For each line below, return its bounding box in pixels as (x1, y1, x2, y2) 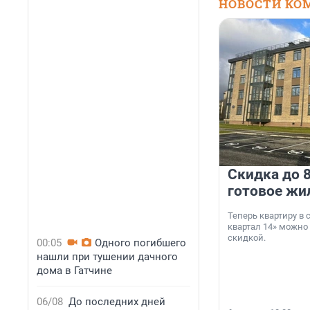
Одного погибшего (95, 237, 186, 249)
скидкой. (228, 232, 266, 244)
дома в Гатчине (37, 264, 112, 277)
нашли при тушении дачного (37, 250, 178, 263)
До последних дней (69, 295, 165, 308)
